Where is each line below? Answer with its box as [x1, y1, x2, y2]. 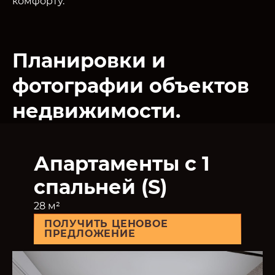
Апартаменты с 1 [33, 151, 210, 176]
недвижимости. [12, 98, 180, 123]
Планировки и [12, 48, 166, 72]
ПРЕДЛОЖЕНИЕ [44, 227, 136, 239]
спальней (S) [33, 174, 167, 199]
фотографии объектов [12, 73, 249, 98]
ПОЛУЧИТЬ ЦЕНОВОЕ [44, 217, 168, 230]
